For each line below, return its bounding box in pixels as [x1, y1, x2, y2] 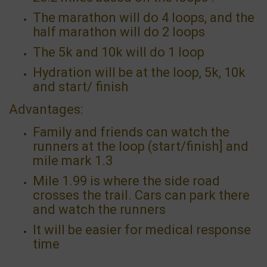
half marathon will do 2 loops [33, 24, 205, 39]
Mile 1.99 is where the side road [33, 173, 220, 188]
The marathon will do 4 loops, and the [33, 10, 254, 25]
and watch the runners [33, 201, 166, 217]
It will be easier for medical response [33, 222, 251, 237]
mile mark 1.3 [33, 153, 113, 168]
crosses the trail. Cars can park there [33, 187, 250, 203]
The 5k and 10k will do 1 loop [33, 44, 204, 60]
